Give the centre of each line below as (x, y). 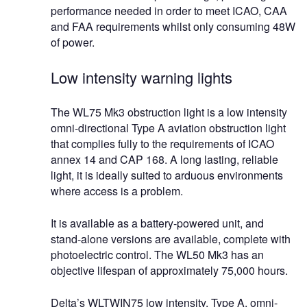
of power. (73, 42)
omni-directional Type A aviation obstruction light (168, 128)
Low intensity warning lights (142, 77)
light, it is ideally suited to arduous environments (167, 175)
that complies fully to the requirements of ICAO (162, 144)
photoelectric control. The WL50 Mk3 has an (157, 255)
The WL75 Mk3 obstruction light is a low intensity (169, 112)
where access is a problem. (117, 191)
